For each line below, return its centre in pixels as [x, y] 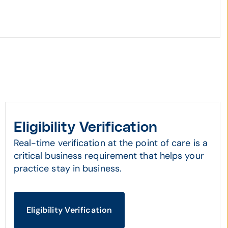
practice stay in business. [67, 168]
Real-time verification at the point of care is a [110, 143]
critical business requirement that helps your [109, 156]
